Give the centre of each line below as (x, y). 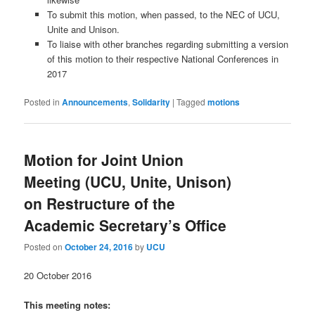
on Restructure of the (100, 203)
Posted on (45, 247)
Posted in (42, 101)
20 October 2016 (58, 276)
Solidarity (152, 102)
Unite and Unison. (83, 29)
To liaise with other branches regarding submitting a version (167, 44)
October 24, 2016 (99, 247)
